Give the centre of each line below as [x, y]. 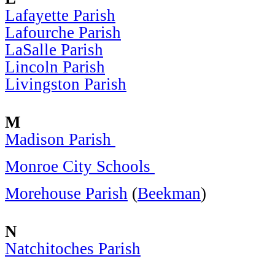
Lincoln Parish [55, 67]
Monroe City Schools [80, 166]
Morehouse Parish [66, 193]
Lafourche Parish [63, 32]
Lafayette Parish [60, 15]
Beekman [169, 193]
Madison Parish [60, 139]
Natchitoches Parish [73, 248]
